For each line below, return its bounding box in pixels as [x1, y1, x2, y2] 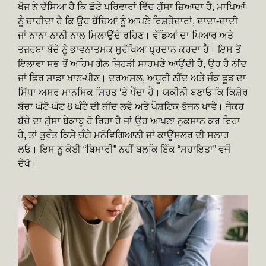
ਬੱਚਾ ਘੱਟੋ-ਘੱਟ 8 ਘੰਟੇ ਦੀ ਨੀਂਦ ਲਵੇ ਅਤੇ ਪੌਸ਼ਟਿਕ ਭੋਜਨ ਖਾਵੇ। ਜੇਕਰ [18, 102, 244, 112]
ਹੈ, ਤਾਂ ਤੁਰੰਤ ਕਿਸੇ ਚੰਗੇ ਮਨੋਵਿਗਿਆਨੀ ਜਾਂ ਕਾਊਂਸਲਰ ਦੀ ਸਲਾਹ [18, 130, 229, 141]
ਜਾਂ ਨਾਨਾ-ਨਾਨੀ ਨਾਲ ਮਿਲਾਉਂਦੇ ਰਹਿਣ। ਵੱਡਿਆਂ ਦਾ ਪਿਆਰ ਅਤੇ [18, 30, 233, 41]
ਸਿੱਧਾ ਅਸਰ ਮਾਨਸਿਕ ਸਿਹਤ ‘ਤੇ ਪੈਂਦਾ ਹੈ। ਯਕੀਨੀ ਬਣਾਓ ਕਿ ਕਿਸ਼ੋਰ [18, 87, 248, 98]
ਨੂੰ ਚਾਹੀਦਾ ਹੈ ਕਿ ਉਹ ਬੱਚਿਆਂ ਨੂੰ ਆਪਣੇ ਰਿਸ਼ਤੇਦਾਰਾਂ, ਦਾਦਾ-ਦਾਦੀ [18, 16, 238, 27]
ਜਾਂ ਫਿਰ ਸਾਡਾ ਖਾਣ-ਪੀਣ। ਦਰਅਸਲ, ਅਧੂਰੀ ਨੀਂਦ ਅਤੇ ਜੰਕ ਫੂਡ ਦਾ [18, 73, 246, 84]
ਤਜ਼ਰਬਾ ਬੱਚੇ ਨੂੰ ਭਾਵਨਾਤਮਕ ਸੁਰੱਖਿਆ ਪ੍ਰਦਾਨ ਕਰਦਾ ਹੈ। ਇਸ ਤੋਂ [18, 45, 241, 55]
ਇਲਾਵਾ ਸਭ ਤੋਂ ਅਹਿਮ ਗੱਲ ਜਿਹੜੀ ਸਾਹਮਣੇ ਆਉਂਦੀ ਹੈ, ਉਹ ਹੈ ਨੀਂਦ [18, 59, 247, 69]
